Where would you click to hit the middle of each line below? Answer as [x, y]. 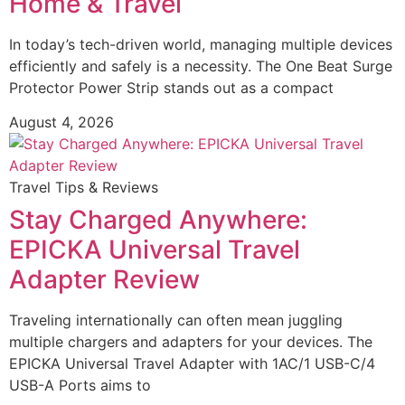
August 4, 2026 [61, 122]
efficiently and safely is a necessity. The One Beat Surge [201, 66]
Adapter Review [104, 280]
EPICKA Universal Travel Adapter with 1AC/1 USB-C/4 [192, 364]
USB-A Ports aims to [80, 386]
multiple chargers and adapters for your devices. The [191, 342]
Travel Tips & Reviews [84, 188]
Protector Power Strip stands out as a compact [171, 87]
